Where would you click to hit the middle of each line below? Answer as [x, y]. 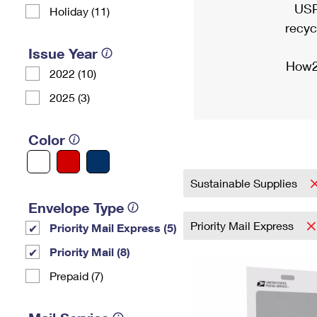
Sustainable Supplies [245, 183]
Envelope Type [76, 207]
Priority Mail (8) [90, 252]
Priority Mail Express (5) [113, 227]
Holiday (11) [80, 11]
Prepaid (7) [76, 276]
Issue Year [63, 53]
